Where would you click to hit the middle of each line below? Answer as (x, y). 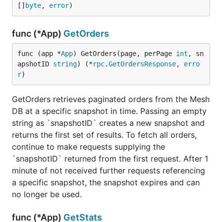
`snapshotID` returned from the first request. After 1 (110, 159)
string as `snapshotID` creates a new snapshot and (108, 123)
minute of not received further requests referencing (109, 170)
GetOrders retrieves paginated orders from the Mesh (111, 99)
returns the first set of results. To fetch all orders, (104, 135)
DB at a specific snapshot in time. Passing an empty (109, 111)
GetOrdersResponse (142, 64)
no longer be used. (47, 194)
